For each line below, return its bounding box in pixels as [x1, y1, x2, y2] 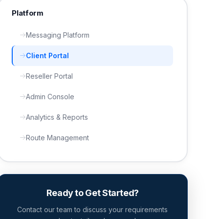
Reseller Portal [26, 71, 73, 80]
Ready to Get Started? [46, 188, 139, 198]
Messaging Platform [26, 30, 90, 39]
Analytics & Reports [26, 112, 88, 121]
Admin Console [26, 92, 75, 101]
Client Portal [26, 51, 69, 60]
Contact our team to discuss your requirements [17, 205, 168, 214]
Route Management [26, 133, 89, 142]
